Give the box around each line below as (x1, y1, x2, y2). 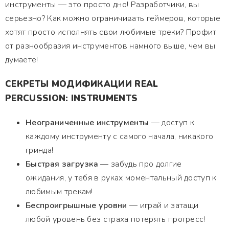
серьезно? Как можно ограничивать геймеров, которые (5, 13, 220, 24)
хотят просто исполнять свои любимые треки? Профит (5, 27, 217, 38)
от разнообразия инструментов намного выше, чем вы (5, 40, 216, 52)
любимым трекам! (26, 186, 93, 197)
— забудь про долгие (98, 158, 182, 170)
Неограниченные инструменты (26, 117, 149, 128)
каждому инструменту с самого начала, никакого (26, 131, 214, 142)
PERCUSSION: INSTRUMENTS (5, 93, 138, 104)
